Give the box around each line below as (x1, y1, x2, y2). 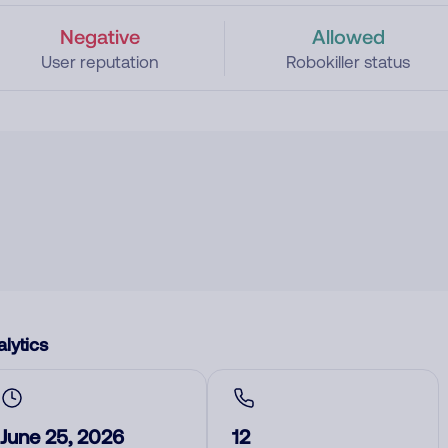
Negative (59, 24, 140, 48)
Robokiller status (286, 52, 411, 72)
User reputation (40, 52, 159, 72)
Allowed (311, 24, 385, 48)
